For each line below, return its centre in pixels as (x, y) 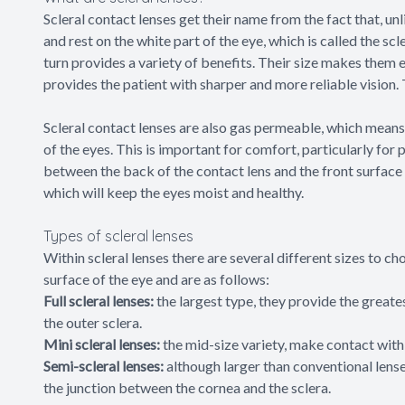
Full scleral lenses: (99, 300)
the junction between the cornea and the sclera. (188, 387)
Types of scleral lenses (118, 235)
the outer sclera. (94, 322)
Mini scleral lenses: (102, 344)
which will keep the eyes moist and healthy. (175, 192)
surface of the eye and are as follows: (156, 278)
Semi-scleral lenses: (104, 365)
